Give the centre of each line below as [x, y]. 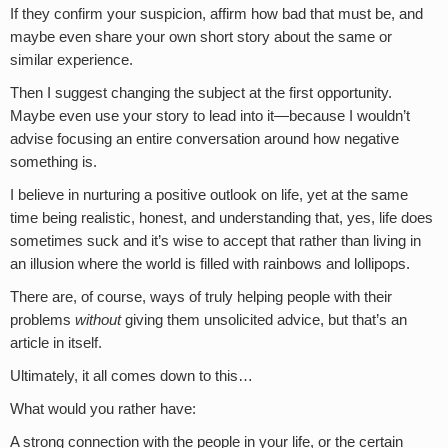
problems [42, 319]
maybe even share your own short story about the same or [201, 36]
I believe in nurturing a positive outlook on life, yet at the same [209, 194]
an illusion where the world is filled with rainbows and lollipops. [210, 263]
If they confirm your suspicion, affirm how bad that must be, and [216, 13]
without [98, 319]
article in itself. [56, 342]
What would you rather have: [103, 408]
